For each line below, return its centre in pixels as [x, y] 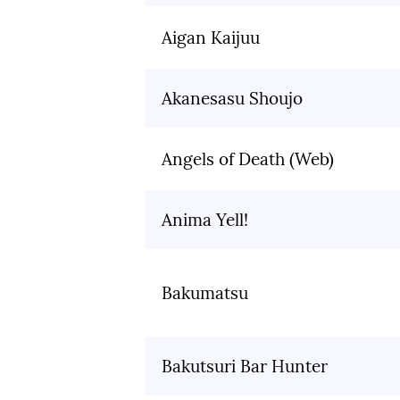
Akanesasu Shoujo [232, 99]
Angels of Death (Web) [248, 159]
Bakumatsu [205, 293]
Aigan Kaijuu [211, 38]
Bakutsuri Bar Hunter [245, 367]
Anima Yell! [205, 220]
